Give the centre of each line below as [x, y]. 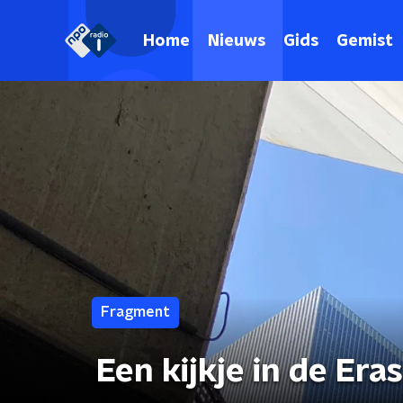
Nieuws [237, 41]
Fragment [135, 312]
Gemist [365, 41]
